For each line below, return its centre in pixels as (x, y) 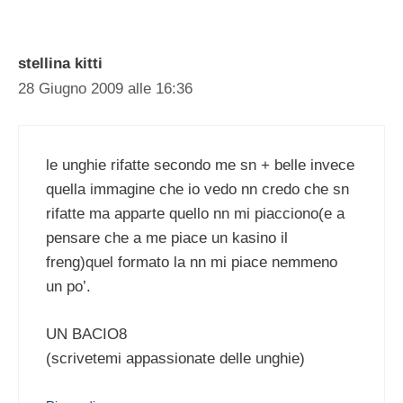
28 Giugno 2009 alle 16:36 (105, 88)
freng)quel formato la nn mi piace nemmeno (192, 263)
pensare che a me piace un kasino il (167, 238)
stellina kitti (60, 63)
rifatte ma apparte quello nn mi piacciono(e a (195, 214)
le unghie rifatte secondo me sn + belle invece (200, 166)
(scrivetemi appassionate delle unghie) (175, 358)
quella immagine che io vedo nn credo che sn (197, 190)
